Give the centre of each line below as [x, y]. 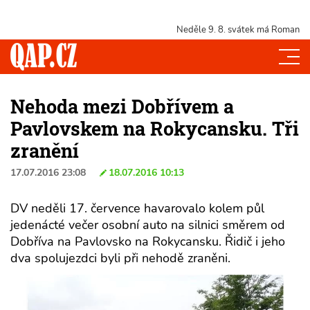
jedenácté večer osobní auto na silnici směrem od [148, 225]
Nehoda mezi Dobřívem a [122, 106]
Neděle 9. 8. [201, 30]
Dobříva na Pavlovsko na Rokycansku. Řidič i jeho [148, 241]
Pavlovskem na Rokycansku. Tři [155, 128]
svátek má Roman [263, 30]
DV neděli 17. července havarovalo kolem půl [137, 208]
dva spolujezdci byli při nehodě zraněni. [120, 258]
